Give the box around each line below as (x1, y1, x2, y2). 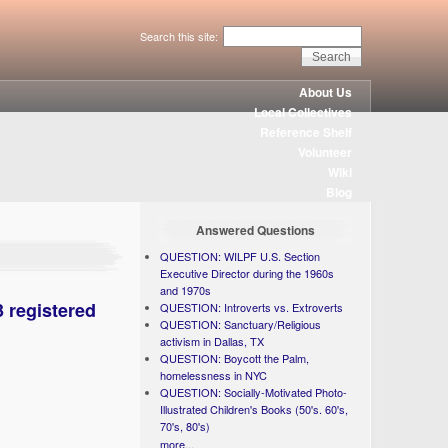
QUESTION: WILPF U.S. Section (160, 248, 321, 264)
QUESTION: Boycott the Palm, (160, 350, 310, 366)
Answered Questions (195, 221, 315, 239)
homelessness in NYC (160, 367, 268, 383)
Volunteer (298, 143, 353, 161)
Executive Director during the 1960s (160, 265, 335, 281)
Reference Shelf (260, 123, 353, 141)
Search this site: (139, 28, 221, 44)
